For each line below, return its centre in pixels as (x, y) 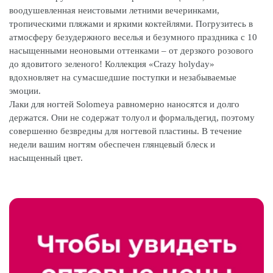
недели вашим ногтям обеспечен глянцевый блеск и (112, 144)
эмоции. (25, 91)
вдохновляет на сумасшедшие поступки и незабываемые (123, 77)
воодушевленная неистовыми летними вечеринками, (114, 10)
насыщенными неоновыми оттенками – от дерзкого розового (131, 51)
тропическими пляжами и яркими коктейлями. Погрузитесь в (131, 24)
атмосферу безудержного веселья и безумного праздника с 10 (133, 37)
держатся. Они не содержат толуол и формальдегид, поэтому (132, 118)
